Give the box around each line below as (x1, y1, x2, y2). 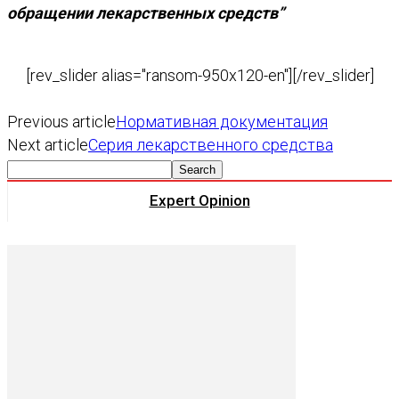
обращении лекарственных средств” (7, 3, 284, 22)
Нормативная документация (116, 111, 328, 131)
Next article (7, 134, 88, 154)
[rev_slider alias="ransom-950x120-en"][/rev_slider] (25, 65, 374, 85)
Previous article (7, 111, 116, 131)
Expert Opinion (149, 191, 250, 209)
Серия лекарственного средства (88, 134, 333, 154)
